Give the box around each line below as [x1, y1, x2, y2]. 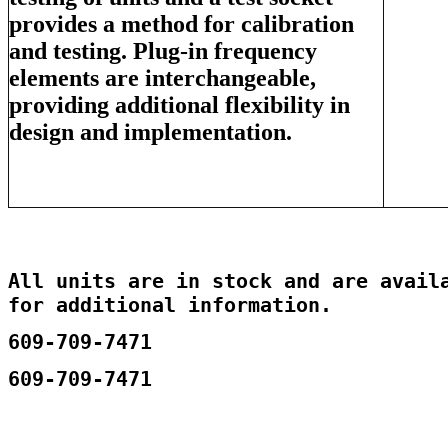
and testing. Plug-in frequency [9, 37, 317, 64]
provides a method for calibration [9, 10, 354, 37]
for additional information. [8, 292, 332, 317]
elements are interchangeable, [9, 64, 316, 91]
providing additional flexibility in [9, 91, 350, 118]
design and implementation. [9, 118, 292, 145]
